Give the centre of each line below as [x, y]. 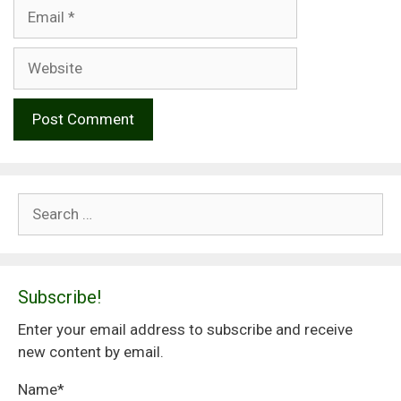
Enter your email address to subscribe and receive [185, 330]
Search [40, 204]
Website [40, 58]
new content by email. [91, 352]
